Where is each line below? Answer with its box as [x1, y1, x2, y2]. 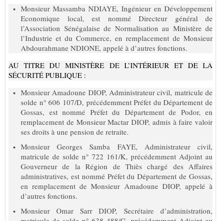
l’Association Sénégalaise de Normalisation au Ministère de [21, 23, 213, 33]
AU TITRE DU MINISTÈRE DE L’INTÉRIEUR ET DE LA [8, 60, 213, 70]
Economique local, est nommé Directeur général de [21, 13, 213, 23]
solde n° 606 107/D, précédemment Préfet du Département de [21, 97, 213, 107]
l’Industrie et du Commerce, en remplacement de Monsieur [21, 33, 213, 43]
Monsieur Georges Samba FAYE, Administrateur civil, [21, 141, 213, 151]
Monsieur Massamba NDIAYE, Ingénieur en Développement [21, 3, 213, 13]
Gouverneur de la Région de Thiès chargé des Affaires [21, 161, 213, 171]
